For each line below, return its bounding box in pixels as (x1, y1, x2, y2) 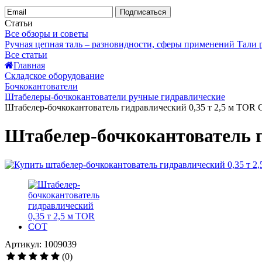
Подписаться (120, 8, 166, 16)
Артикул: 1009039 (5, 239, 77, 249)
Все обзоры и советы (5, 29, 88, 39)
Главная (13, 60, 45, 70)
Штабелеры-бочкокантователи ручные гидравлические (5, 92, 225, 102)
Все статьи (5, 50, 47, 60)
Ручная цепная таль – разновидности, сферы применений (5, 39, 235, 49)
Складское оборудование (5, 71, 104, 81)
